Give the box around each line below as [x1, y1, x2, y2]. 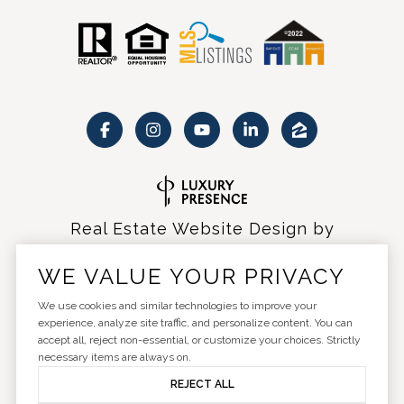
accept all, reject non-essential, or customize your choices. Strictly [37, 334, 361, 347]
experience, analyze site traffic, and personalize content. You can [37, 317, 353, 330]
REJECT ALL [170, 378, 234, 391]
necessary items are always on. [37, 351, 191, 364]
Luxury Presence [130, 244, 274, 264]
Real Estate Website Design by [69, 219, 335, 239]
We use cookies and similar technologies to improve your [37, 299, 317, 313]
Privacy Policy [225, 342, 345, 362]
